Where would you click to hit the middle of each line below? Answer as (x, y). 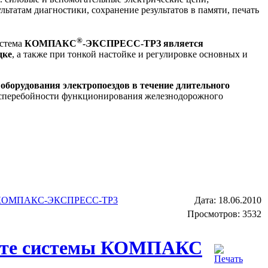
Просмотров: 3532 (224, 214)
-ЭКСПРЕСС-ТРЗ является (143, 43)
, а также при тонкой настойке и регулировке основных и (130, 54)
